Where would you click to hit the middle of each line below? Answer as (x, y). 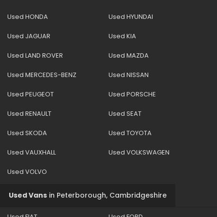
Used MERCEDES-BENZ (42, 75)
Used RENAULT (29, 113)
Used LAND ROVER (35, 55)
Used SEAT (125, 113)
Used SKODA (27, 133)
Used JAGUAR (29, 36)
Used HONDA (28, 16)
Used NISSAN (129, 75)
